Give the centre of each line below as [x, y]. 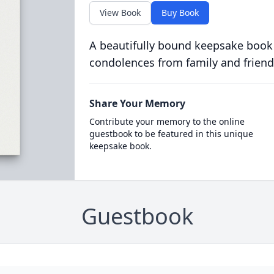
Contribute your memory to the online [167, 121]
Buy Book [180, 13]
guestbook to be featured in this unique [171, 134]
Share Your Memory [137, 103]
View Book [120, 13]
